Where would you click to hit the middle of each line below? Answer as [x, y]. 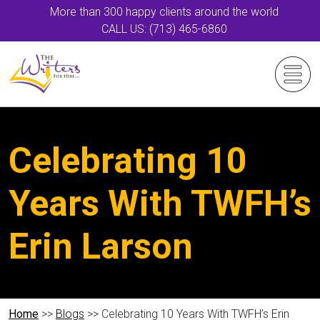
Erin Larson [101, 246]
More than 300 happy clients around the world [164, 12]
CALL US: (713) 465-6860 [164, 29]
